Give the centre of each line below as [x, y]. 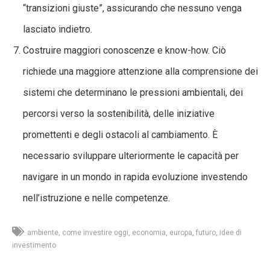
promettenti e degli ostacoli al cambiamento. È [120, 134]
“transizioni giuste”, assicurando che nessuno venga [132, 8]
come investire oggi [95, 232]
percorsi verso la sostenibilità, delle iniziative [119, 113]
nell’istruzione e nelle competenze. [96, 198]
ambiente [43, 232]
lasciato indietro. [58, 29]
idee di [231, 232]
